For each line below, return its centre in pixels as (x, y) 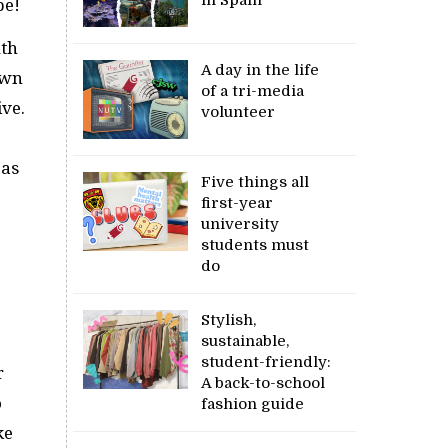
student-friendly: (266, 361)
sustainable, (245, 340)
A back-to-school (263, 382)
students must (255, 244)
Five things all (255, 181)
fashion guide (253, 403)
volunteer (238, 111)
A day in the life (260, 69)
